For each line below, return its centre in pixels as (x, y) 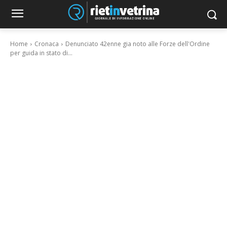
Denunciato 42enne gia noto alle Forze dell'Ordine (138, 44)
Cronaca (47, 44)
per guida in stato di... (41, 53)
